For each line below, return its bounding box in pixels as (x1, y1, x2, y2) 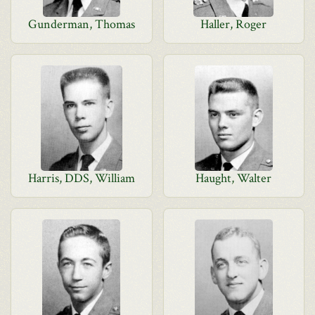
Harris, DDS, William (27, 170, 135, 186)
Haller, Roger (200, 16, 267, 32)
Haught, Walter (195, 170, 272, 186)
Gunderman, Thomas (27, 16, 135, 32)
